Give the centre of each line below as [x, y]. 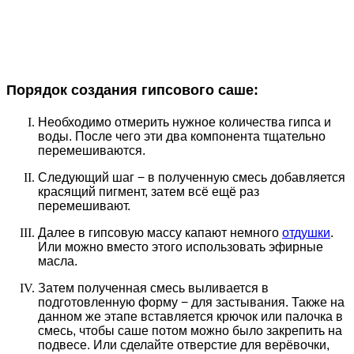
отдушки [306, 233]
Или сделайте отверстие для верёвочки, [211, 345]
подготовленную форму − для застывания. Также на [191, 303]
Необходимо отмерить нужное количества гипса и [185, 122]
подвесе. [64, 345]
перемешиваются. [92, 151]
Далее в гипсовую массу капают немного [160, 233]
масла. [58, 262]
